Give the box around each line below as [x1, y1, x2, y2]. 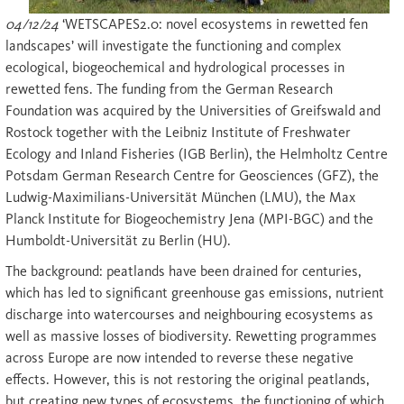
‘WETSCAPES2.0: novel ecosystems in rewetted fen [59, 15, 368, 33]
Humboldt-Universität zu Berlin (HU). [5, 232, 231, 250]
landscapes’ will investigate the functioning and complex [5, 37, 341, 55]
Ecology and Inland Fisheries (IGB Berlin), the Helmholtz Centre [5, 145, 388, 163]
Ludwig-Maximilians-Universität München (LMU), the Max [5, 188, 355, 207]
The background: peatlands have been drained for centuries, [5, 262, 362, 280]
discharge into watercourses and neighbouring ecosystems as [5, 306, 373, 324]
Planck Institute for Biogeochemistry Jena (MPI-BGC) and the [5, 210, 373, 228]
